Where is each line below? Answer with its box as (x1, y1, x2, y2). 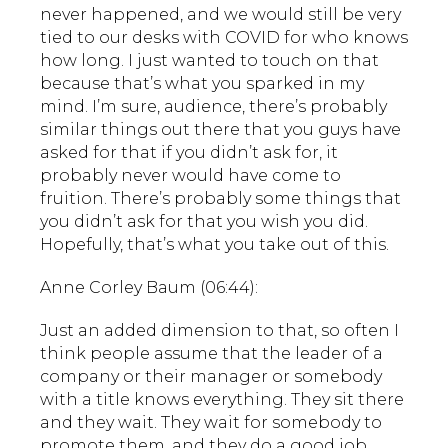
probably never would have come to (40, 165, 341, 185)
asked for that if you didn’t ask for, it (40, 142, 338, 162)
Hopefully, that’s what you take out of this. (40, 234, 389, 254)
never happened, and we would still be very (40, 4, 401, 24)
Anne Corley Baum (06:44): (40, 277, 258, 297)
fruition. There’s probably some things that (40, 188, 401, 208)
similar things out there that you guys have (40, 119, 401, 139)
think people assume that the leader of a (40, 343, 383, 363)
